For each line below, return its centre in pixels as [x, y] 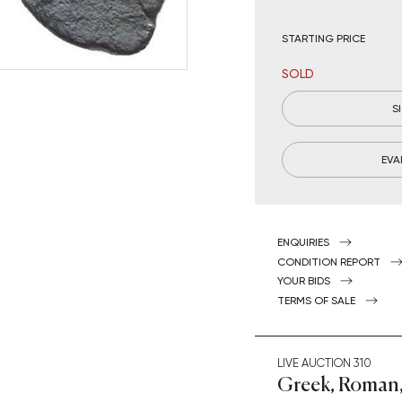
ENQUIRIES [303, 243]
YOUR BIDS [304, 281]
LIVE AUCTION [315, 363]
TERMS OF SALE [316, 300]
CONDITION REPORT [329, 262]
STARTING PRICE [323, 39]
